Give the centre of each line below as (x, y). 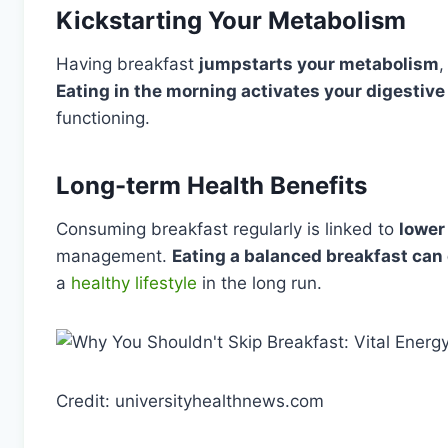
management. (114, 255)
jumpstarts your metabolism (319, 63)
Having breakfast (127, 63)
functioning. (103, 117)
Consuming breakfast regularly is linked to (227, 228)
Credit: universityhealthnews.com (190, 400)
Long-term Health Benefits (211, 185)
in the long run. (259, 282)
